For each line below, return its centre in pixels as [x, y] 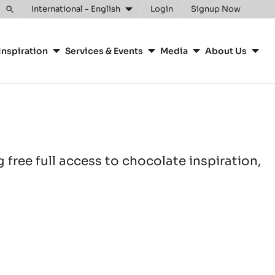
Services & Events [104, 51]
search [19, 27]
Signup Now [216, 9]
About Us [226, 51]
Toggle [20, 15]
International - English [76, 9]
